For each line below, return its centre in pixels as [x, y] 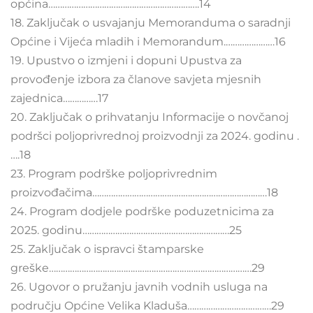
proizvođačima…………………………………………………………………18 [144, 192]
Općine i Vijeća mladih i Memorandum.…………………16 [148, 42]
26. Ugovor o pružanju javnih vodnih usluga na [139, 287]
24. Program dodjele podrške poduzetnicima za [142, 211]
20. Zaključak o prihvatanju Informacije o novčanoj [150, 117]
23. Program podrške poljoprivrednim [114, 174]
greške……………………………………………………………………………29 [138, 268]
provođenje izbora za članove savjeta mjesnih [136, 79]
